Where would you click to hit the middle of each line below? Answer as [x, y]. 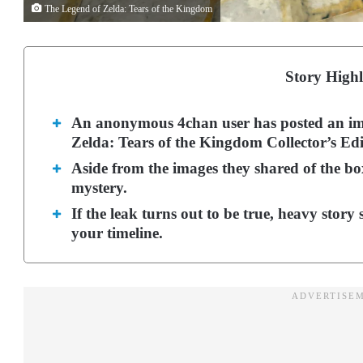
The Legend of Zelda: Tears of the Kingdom [127, 10]
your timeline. [117, 233]
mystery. [99, 188]
